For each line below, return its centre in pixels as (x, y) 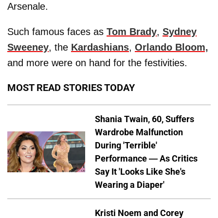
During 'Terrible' (126, 145)
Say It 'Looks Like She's (140, 171)
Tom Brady (132, 31)
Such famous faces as (57, 31)
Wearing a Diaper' (130, 184)
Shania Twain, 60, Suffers (145, 119)
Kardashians (100, 47)
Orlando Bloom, (172, 47)
